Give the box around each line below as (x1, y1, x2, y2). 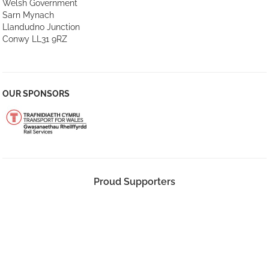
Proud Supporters (93, 176, 175, 187)
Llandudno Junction (2, 22, 80, 32)
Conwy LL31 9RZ (2, 34, 68, 44)
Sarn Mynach (2, 10, 55, 20)
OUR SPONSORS (2, 89, 70, 98)
